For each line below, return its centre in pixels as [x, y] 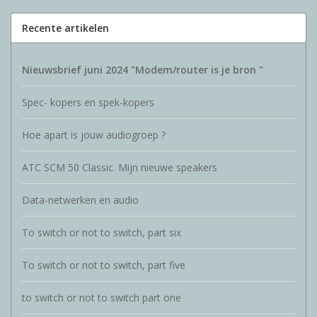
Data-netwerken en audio [80, 200]
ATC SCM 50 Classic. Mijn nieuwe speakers [120, 168]
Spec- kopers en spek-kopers [88, 103]
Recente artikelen [65, 28]
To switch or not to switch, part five [104, 265]
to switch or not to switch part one [102, 298]
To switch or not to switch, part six [102, 233]
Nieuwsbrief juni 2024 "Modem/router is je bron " [143, 70]
